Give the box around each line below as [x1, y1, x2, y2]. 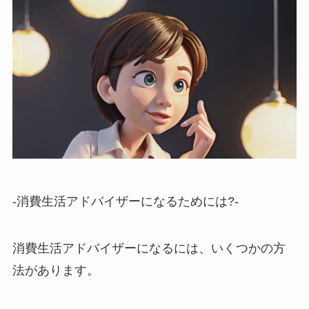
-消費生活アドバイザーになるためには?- [12, 194, 239, 208]
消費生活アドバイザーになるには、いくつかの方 [12, 241, 286, 255]
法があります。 [12, 263, 99, 277]
